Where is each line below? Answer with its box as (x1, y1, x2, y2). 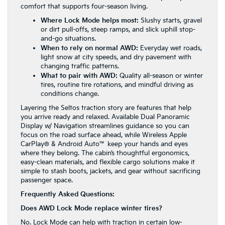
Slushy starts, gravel (139, 17, 202, 25)
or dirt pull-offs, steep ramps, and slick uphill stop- (41, 26, 195, 34)
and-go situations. (41, 35, 96, 43)
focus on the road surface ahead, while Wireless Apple (21, 131, 187, 139)
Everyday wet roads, (138, 44, 202, 52)
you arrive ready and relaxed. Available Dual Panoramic (21, 113, 190, 121)
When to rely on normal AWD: (41, 44, 138, 52)
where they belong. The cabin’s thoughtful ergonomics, (21, 149, 189, 157)
